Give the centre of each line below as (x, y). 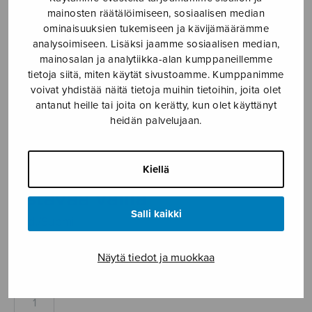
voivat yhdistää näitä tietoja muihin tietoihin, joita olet (156, 90)
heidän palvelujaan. (156, 120)
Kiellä (156, 169)
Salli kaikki (156, 214)
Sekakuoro (192, 19)
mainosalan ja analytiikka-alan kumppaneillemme (156, 59)
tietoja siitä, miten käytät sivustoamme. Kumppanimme (156, 75)
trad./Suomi (44, 221)
